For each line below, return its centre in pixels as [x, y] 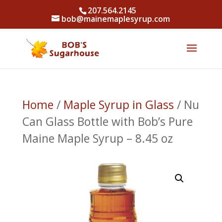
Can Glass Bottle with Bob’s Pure [107, 121]
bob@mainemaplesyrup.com [116, 19]
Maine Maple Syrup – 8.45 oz [97, 138]
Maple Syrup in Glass [118, 105]
